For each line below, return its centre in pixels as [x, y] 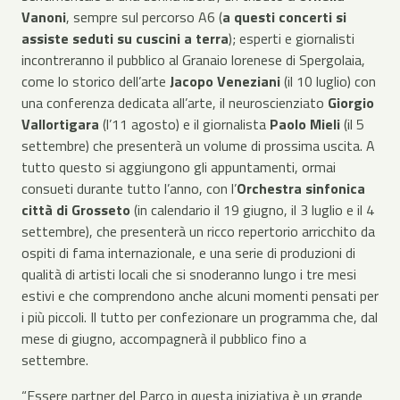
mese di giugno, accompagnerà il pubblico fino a [164, 338]
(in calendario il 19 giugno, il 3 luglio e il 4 [252, 210]
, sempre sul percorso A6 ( [144, 17]
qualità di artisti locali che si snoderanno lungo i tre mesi [189, 274]
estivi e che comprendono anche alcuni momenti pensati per [200, 296]
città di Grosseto [76, 210]
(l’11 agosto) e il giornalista [183, 124]
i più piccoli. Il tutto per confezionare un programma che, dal [200, 317]
